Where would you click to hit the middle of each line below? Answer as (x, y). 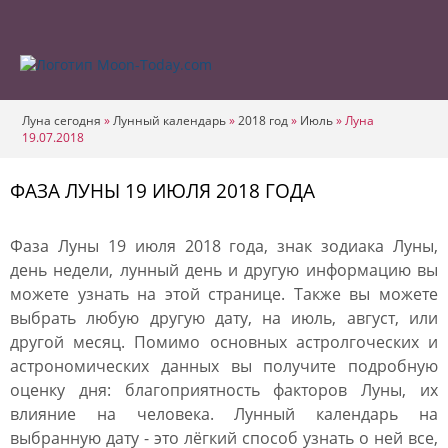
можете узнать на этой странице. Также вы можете (224, 294)
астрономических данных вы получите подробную (224, 366)
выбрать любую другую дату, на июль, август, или (224, 318)
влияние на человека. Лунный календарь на (224, 414)
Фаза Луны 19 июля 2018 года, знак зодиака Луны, (224, 246)
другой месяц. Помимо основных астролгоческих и (224, 342)
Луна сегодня (61, 120)
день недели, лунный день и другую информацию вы (224, 270)
